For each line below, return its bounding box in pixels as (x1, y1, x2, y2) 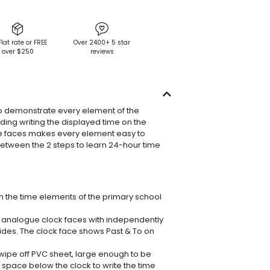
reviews (90, 47, 114, 57)
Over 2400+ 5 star (74, 38, 130, 48)
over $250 (1, 47, 34, 57)
